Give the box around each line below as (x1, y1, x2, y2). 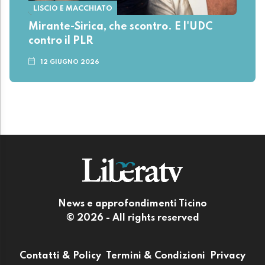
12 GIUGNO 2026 (40, 59, 100, 66)
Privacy (210, 251, 245, 261)
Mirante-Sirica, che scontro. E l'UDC (28, 21, 212, 33)
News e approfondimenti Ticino (58, 199, 207, 209)
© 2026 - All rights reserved (66, 213, 199, 223)
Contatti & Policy (20, 251, 101, 261)
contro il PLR (28, 35, 93, 47)
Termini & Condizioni (106, 251, 205, 261)
